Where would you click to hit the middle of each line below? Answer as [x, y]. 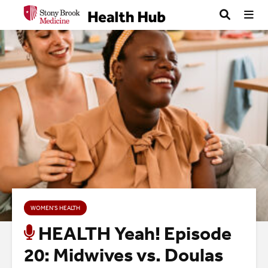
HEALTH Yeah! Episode [135, 233]
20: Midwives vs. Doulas [124, 255]
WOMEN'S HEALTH [55, 208]
